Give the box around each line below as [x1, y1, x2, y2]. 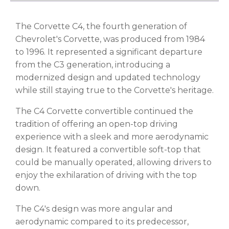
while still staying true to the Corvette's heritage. [15, 85, 214, 95]
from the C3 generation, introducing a [15, 59, 170, 70]
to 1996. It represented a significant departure [15, 47, 202, 57]
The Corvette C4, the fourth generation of [15, 21, 187, 31]
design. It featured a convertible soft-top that [15, 144, 201, 154]
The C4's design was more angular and [15, 203, 173, 214]
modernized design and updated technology [15, 72, 200, 82]
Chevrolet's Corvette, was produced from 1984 [15, 34, 205, 44]
